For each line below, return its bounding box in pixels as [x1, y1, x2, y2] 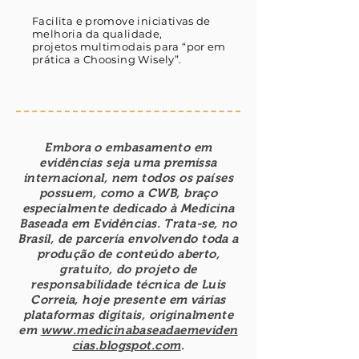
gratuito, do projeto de [59, 262, 197, 276]
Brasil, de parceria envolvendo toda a [18, 232, 239, 245]
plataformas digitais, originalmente [22, 308, 234, 321]
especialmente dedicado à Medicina [22, 201, 235, 215]
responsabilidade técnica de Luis [30, 277, 226, 291]
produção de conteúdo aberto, [36, 247, 220, 260]
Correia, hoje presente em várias [30, 292, 226, 306]
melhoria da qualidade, [32, 27, 163, 40]
